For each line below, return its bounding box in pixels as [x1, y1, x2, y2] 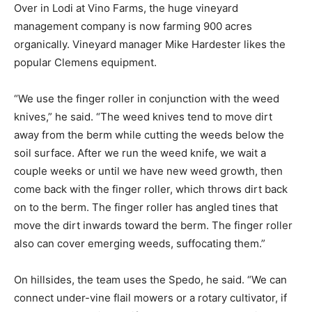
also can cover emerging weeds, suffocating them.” [14, 236, 265, 250]
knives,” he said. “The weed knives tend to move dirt [14, 109, 272, 123]
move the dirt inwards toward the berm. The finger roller [14, 218, 292, 232]
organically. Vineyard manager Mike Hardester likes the [14, 37, 286, 51]
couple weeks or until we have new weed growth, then [14, 164, 283, 178]
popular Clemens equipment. [14, 55, 157, 69]
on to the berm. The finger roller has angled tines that [14, 200, 278, 214]
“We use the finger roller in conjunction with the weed [14, 91, 279, 105]
